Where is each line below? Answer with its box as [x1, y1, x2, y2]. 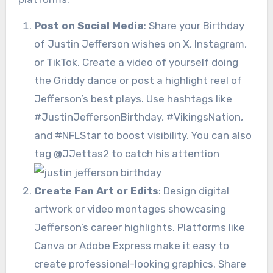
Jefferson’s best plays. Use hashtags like [34, 92, 232, 105]
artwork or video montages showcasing [34, 203, 226, 216]
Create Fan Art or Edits [34, 185, 158, 197]
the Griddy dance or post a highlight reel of [34, 74, 242, 87]
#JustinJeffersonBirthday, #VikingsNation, [34, 110, 243, 123]
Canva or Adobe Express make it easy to [34, 239, 229, 252]
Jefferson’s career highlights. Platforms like [34, 221, 245, 234]
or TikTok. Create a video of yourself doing [34, 55, 238, 68]
